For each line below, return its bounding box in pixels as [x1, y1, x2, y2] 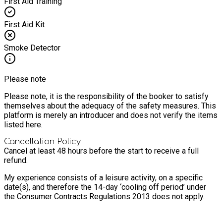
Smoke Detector [4, 43, 60, 53]
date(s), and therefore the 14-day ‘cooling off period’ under [4, 182, 206, 192]
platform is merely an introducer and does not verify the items [4, 110, 218, 120]
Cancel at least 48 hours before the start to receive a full [4, 146, 199, 156]
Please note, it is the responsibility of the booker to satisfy [4, 91, 209, 101]
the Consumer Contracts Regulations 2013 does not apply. [4, 191, 205, 201]
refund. [4, 155, 28, 165]
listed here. [4, 119, 43, 129]
